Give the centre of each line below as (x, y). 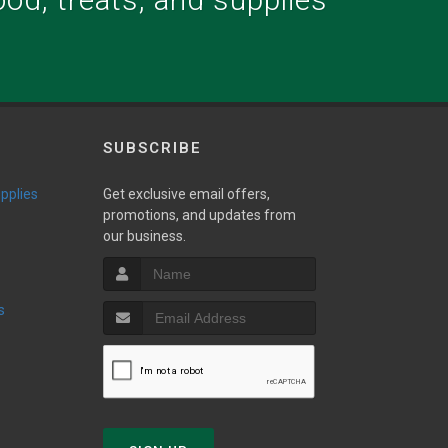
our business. (144, 236)
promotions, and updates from (199, 215)
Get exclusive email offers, (186, 194)
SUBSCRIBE (152, 148)
